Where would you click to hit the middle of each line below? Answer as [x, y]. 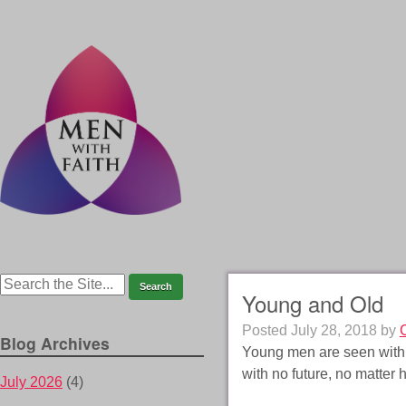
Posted [266, 331]
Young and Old [312, 304]
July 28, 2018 [333, 331]
